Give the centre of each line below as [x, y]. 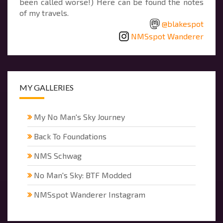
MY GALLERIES [47, 88]
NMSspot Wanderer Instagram [90, 195]
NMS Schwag [58, 156]
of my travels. [44, 12]
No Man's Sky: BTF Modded [83, 175]
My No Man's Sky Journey [79, 117]
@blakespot [183, 23]
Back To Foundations [70, 136]
